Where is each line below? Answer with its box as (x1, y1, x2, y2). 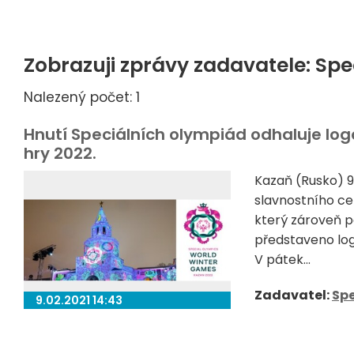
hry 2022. (24, 142, 96, 165)
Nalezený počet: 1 (24, 88, 140, 107)
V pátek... (254, 250, 311, 269)
